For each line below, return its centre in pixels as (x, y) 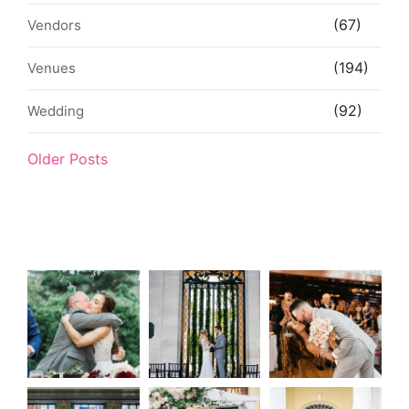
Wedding (56, 110)
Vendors (54, 25)
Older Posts (68, 158)
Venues (52, 68)
